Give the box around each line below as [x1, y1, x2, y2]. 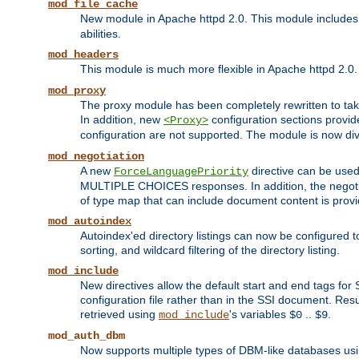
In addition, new [80, 113, 163, 127]
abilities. [80, 27, 121, 41]
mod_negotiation [48, 150, 144, 163]
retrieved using [80, 308, 159, 321]
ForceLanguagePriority [114, 165, 248, 179]
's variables [229, 308, 289, 321]
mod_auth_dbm [48, 329, 125, 343]
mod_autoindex [48, 215, 131, 228]
